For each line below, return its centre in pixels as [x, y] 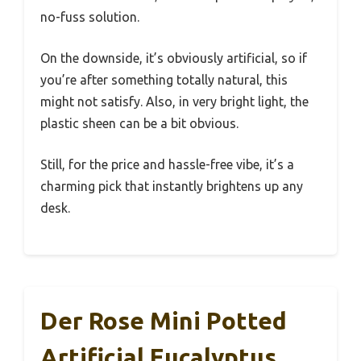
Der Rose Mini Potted [164, 320]
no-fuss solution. [90, 17]
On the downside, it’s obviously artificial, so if [174, 58]
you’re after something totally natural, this [164, 79]
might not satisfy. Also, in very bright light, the [174, 101]
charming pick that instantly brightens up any [172, 186]
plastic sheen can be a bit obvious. [139, 123]
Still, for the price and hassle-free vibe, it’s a [167, 164]
